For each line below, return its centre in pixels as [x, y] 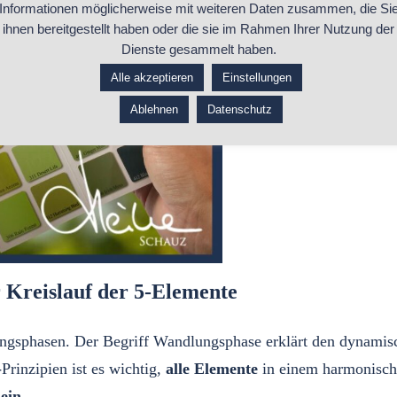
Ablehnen [154, 109]
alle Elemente [212, 369]
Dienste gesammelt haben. [198, 49]
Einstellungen [257, 77]
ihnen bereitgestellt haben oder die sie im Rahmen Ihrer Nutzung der [198, 28]
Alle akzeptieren [152, 77]
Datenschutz [239, 109]
